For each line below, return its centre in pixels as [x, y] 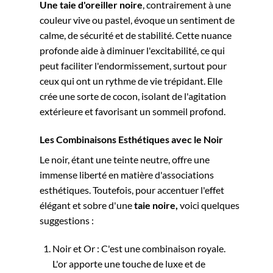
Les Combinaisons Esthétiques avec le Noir [131, 140]
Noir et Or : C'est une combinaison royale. [139, 248]
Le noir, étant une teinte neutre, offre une [125, 160]
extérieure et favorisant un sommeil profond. [133, 112]
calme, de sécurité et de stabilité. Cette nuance [136, 35]
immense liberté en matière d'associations [127, 175]
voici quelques [209, 205]
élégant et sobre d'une [87, 205]
